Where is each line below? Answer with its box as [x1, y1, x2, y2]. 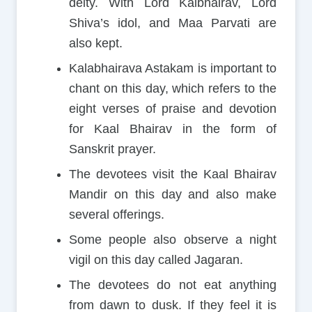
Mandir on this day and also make [68, 187, 277, 202]
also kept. [68, 36, 123, 51]
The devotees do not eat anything [68, 278, 277, 292]
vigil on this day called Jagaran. [68, 253, 243, 267]
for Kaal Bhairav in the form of [68, 122, 277, 136]
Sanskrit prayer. [68, 142, 156, 157]
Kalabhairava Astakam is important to [68, 61, 277, 76]
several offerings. [68, 208, 164, 222]
